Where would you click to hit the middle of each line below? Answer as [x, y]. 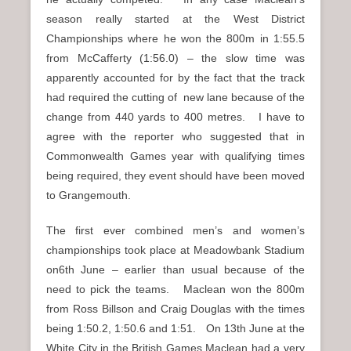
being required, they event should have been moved [175, 175]
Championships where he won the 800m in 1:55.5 [175, 38]
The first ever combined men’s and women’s [175, 230]
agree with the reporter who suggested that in [175, 136]
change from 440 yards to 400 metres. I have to [175, 116]
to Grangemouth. [89, 195]
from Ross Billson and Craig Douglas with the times [175, 308]
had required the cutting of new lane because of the [175, 97]
